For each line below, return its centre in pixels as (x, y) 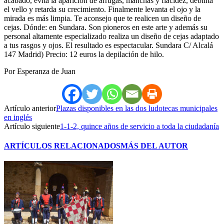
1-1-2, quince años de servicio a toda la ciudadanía (139, 126)
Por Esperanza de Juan (40, 71)
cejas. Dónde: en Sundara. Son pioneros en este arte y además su (106, 27)
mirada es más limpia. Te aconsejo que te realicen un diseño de (102, 18)
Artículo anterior (30, 108)
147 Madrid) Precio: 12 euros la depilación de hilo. (84, 54)
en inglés (18, 117)
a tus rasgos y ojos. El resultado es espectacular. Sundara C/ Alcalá (108, 45)
